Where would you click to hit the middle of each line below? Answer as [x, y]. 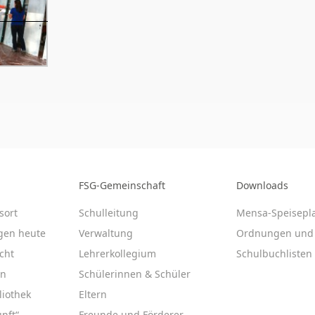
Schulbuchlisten [274, 253]
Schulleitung [109, 213]
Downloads [262, 185]
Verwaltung [106, 233]
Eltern [93, 294]
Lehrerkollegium [117, 253]
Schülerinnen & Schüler [135, 274]
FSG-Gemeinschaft [122, 185]
